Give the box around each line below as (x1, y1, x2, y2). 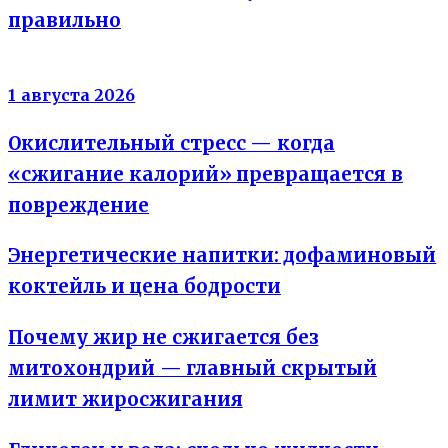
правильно (8, 9, 121, 33)
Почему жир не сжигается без (8, 325, 319, 349)
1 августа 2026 (8, 85, 136, 106)
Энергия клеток (8, 59, 138, 79)
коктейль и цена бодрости (8, 274, 281, 298)
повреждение (8, 193, 149, 217)
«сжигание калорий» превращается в (8, 162, 403, 186)
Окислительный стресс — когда (8, 131, 335, 155)
